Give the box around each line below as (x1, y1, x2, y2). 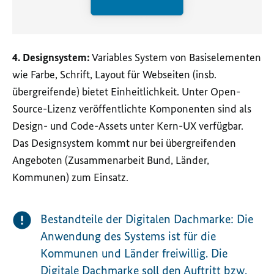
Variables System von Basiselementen (92, 50, 261, 64)
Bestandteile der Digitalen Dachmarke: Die (40, 211, 253, 226)
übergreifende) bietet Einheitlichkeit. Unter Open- (12, 84, 240, 98)
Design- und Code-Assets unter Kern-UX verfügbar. (12, 119, 243, 133)
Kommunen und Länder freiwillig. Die (40, 245, 228, 261)
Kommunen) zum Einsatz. (12, 170, 128, 184)
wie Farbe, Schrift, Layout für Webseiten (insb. (12, 67, 217, 81)
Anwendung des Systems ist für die (40, 228, 216, 243)
